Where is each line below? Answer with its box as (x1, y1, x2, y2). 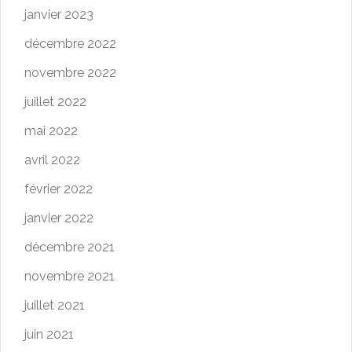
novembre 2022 (24, 65, 116, 81)
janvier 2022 (24, 211, 93, 226)
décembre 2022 (24, 36, 116, 52)
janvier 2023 (24, 7, 93, 23)
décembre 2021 (24, 240, 115, 255)
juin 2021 (24, 327, 74, 343)
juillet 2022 (24, 94, 86, 110)
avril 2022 (24, 152, 80, 168)
